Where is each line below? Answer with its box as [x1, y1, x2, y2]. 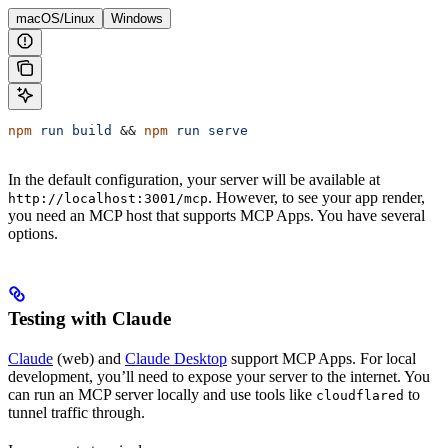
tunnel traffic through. [8, 404, 145, 422]
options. [8, 225, 58, 243]
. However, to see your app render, [208, 189, 425, 207]
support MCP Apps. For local [227, 350, 416, 368]
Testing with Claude [8, 308, 171, 330]
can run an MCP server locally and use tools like [8, 386, 316, 404]
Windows [111, 11, 163, 27]
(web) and [53, 350, 125, 368]
